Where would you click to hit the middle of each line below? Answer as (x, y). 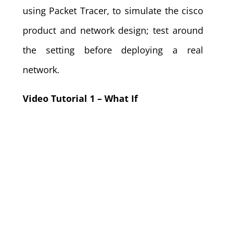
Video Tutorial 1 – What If (80, 98)
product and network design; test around (113, 30)
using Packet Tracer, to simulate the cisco (113, 11)
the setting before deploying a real (113, 50)
